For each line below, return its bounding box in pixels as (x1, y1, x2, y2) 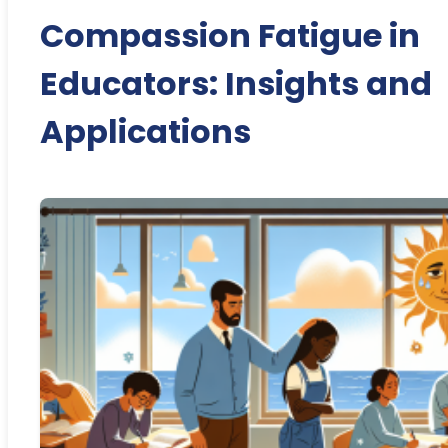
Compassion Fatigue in (40, 13, 420, 59)
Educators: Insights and (40, 61, 432, 107)
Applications (40, 109, 251, 155)
